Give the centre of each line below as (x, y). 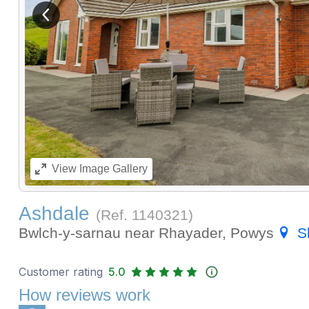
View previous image (93, 20)
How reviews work (84, 295)
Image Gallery (112, 169)
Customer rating (60, 272)
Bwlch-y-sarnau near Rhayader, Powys (148, 233)
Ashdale (54, 214)
